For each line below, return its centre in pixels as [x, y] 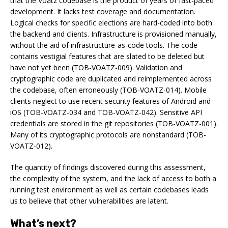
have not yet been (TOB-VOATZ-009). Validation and [96, 67]
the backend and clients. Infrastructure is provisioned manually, [113, 34]
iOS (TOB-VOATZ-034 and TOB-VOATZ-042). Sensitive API [106, 112]
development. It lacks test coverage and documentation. [103, 11]
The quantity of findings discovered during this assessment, [108, 167]
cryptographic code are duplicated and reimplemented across [111, 78]
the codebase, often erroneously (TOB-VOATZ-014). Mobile [108, 90]
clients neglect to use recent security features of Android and [110, 101]
